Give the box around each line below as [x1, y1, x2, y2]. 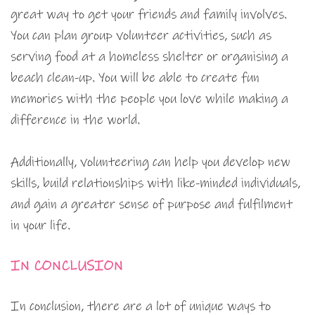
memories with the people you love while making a [11, 90, 288, 107]
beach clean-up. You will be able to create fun [11, 69, 259, 86]
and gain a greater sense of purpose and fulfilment [11, 195, 292, 212]
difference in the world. [11, 111, 143, 128]
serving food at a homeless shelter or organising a [11, 48, 288, 65]
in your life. [11, 217, 70, 233]
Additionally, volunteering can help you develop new [11, 153, 290, 170]
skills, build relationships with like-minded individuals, [11, 174, 300, 191]
